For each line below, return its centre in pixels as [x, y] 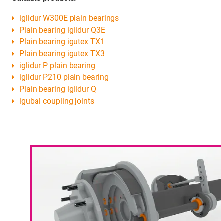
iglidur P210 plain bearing [64, 77]
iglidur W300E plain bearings [69, 18]
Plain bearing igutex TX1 [62, 41]
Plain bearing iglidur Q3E [62, 30]
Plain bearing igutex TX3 [62, 53]
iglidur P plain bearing [57, 65]
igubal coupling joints [57, 101]
